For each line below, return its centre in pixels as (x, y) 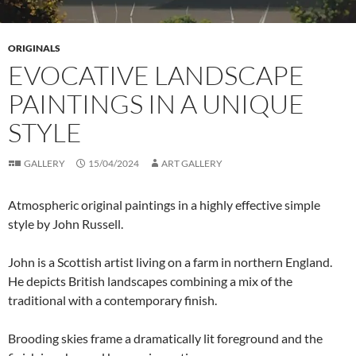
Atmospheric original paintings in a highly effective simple (164, 204)
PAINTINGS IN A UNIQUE (156, 103)
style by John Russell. (66, 223)
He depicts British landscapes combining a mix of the (150, 281)
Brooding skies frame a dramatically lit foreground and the (165, 338)
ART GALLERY (192, 163)
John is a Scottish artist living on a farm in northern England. (170, 261)
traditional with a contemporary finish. (112, 300)
